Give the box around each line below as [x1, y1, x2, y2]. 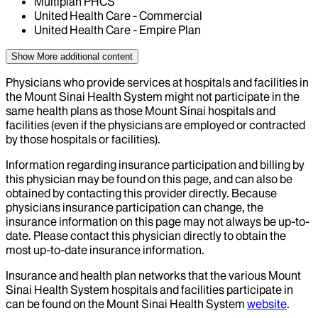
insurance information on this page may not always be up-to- [6, 214, 309, 229]
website [247, 297, 287, 312]
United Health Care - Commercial [34, 9, 202, 23]
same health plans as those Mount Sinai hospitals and [6, 104, 275, 119]
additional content [57, 51, 133, 62]
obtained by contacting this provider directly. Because [6, 186, 277, 201]
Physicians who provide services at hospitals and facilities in [6, 75, 309, 90]
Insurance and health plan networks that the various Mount [6, 268, 301, 283]
